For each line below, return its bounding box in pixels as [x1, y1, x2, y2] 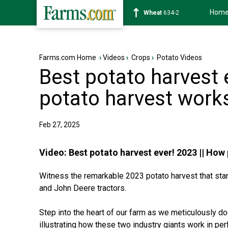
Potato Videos [157, 53, 202, 62]
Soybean [144, 9, 169, 16]
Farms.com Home [39, 53, 96, 62]
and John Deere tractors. [39, 183, 126, 193]
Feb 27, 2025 [39, 121, 80, 129]
